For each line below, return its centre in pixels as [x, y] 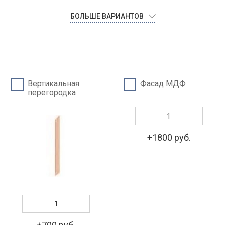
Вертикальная [54, 84]
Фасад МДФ [163, 84]
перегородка [52, 93]
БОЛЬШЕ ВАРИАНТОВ [107, 16]
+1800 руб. [169, 137]
